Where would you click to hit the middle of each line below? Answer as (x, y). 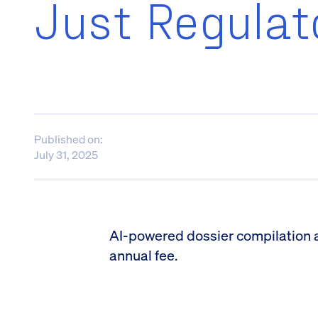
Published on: (68, 139)
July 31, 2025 (66, 155)
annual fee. (143, 255)
